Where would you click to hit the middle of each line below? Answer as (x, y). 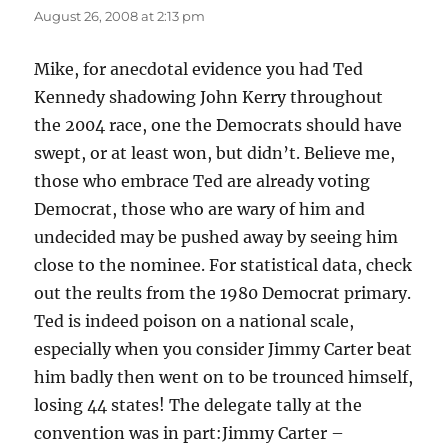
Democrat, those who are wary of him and (200, 209)
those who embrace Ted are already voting (202, 181)
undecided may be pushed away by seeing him (216, 237)
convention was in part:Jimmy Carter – (189, 433)
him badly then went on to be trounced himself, (224, 377)
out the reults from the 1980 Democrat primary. (223, 293)
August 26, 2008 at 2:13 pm (120, 16)
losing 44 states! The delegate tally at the (198, 405)
